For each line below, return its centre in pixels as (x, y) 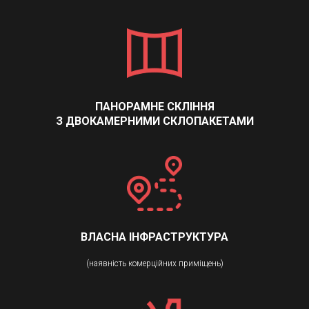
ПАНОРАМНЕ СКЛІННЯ (154, 107)
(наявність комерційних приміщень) (154, 264)
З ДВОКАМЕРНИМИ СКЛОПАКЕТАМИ (154, 121)
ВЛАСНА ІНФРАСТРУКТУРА (154, 237)
